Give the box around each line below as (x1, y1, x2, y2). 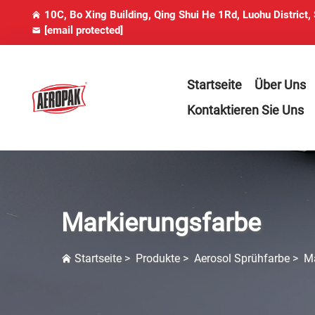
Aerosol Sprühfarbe (194, 252, 290, 266)
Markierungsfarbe (61, 208, 261, 238)
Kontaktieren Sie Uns (187, 103, 304, 117)
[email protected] (44, 24, 123, 37)
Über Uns (255, 77, 306, 92)
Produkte (136, 252, 180, 266)
